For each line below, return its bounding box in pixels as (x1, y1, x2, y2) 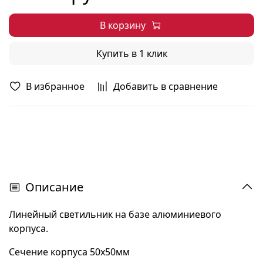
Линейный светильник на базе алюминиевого (9, 207, 221, 221)
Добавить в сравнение (113, 79, 218, 93)
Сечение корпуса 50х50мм (9, 245, 130, 258)
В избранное (26, 79, 85, 93)
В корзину (99, 18, 146, 32)
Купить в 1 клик (96, 46, 167, 60)
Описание (25, 178, 83, 195)
